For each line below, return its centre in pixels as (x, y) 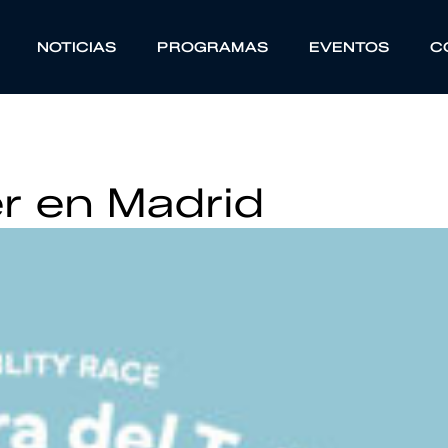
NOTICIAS (76, 47)
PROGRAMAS (212, 47)
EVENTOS (349, 47)
